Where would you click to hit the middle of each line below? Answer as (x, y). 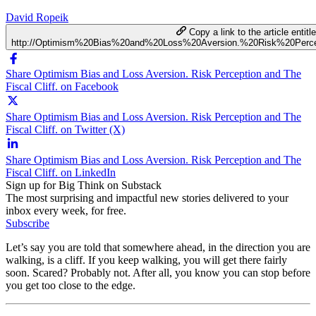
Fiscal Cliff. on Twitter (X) (65, 129)
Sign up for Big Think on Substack (84, 185)
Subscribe (28, 223)
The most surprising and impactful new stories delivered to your (147, 197)
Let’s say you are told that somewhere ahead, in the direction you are (158, 247)
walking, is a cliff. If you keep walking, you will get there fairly (146, 260)
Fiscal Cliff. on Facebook (62, 86)
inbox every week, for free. (66, 210)
